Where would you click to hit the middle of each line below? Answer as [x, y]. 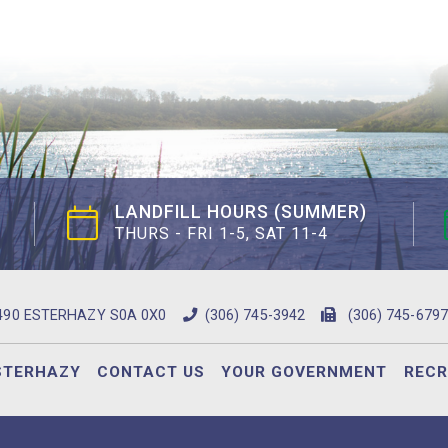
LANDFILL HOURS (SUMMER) [240, 212]
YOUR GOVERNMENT [304, 371]
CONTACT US [150, 371]
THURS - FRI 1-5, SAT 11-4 [221, 233]
